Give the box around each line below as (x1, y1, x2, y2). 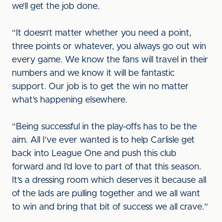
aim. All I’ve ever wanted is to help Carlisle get (12, 136, 195, 145)
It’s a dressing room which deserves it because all (12, 176, 206, 185)
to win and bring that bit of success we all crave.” (12, 203, 208, 212)
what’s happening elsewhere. (12, 96, 127, 105)
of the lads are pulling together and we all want (12, 189, 200, 198)
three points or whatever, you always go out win (12, 42, 206, 51)
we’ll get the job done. (12, 2, 100, 11)
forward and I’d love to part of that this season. (12, 163, 201, 171)
